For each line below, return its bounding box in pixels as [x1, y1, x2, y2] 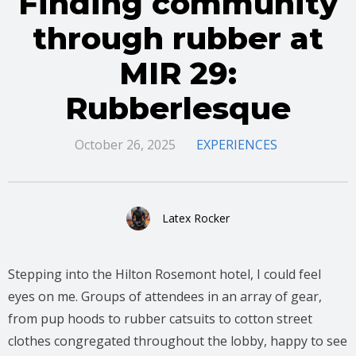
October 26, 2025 [74, 135, 176, 153]
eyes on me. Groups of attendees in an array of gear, [8, 287, 322, 305]
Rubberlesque [65, 89, 291, 127]
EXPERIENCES [195, 135, 277, 153]
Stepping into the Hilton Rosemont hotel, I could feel [8, 265, 321, 283]
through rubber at [33, 19, 323, 57]
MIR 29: [119, 54, 237, 92]
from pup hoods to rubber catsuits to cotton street [8, 309, 312, 327]
